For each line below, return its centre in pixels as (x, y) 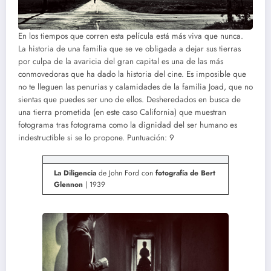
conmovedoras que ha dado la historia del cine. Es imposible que (132, 74)
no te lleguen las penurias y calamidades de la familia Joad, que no (135, 87)
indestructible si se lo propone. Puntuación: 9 (96, 137)
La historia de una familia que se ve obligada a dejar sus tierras (129, 48)
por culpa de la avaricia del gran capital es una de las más (121, 61)
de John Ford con (126, 173)
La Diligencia (75, 173)
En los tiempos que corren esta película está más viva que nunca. (131, 36)
